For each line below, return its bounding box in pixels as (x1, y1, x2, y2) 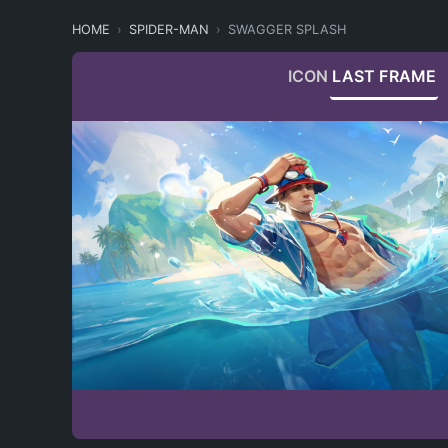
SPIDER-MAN (129, 22, 209, 37)
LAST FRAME (332, 65, 437, 86)
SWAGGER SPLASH (228, 22, 346, 37)
